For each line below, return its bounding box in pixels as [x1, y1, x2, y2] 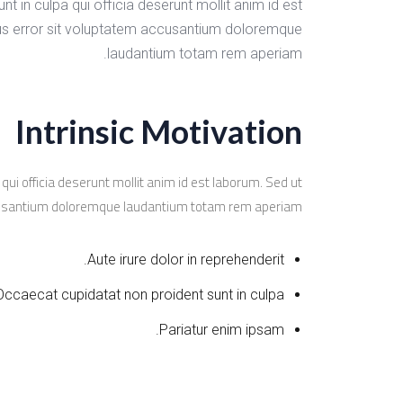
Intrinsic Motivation [15, 112, 302, 152]
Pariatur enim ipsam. [159, 321, 284, 339]
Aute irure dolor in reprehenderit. [87, 251, 284, 269]
